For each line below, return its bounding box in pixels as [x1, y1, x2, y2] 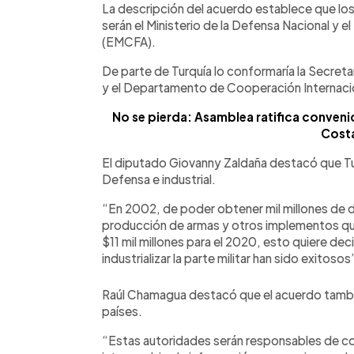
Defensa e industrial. [102, 171, 216, 186]
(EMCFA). [102, 33, 156, 49]
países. [102, 303, 142, 318]
